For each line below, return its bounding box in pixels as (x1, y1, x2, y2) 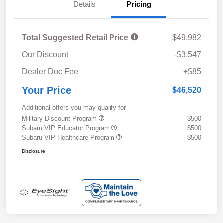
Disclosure (22, 148, 45, 154)
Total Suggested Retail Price (22, 33, 130, 42)
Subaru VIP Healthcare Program (22, 134, 116, 142)
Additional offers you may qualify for (22, 104, 126, 111)
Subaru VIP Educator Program (22, 124, 111, 132)
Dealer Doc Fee (22, 67, 78, 76)
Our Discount (22, 50, 68, 59)
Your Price (22, 85, 71, 96)
